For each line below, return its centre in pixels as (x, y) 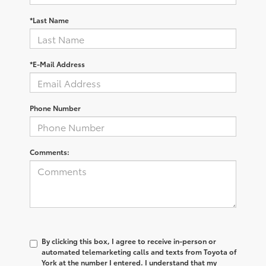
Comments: (50, 152)
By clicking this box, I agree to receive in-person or (129, 241)
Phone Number (55, 108)
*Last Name (49, 20)
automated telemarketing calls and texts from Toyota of (139, 252)
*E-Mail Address (57, 64)
